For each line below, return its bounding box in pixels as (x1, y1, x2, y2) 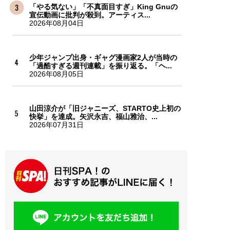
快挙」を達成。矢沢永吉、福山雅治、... (29, 112, 158, 121)
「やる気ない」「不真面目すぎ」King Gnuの (29, 2, 178, 11)
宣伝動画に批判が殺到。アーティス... (29, 10, 150, 19)
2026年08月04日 (29, 18, 84, 27)
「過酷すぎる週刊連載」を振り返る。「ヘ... (29, 61, 172, 70)
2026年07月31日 (29, 120, 84, 129)
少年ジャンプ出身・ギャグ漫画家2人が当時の (29, 53, 177, 62)
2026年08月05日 (29, 69, 84, 78)
